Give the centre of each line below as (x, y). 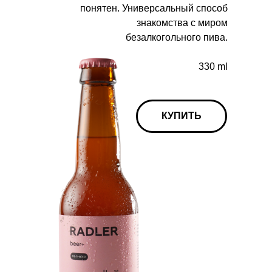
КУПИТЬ (182, 116)
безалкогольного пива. (177, 37)
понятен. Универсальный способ (154, 8)
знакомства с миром (182, 23)
